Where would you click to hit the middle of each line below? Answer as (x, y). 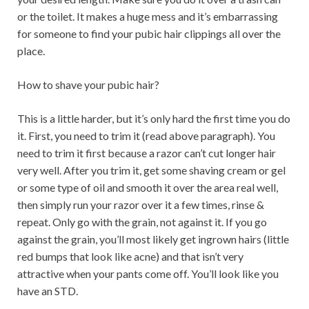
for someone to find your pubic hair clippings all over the (149, 33)
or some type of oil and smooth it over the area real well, (148, 187)
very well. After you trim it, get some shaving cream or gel (151, 170)
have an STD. (48, 291)
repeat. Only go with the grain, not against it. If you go (142, 222)
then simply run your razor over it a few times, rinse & (141, 205)
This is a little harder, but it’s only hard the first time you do (154, 118)
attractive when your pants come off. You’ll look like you (148, 273)
